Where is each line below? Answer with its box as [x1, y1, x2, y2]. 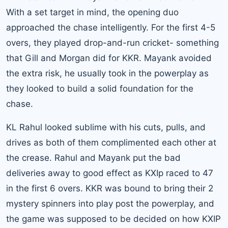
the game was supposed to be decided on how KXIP [6, 213, 221, 224]
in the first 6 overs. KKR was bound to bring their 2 [6, 183, 213, 193]
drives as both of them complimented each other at [6, 137, 216, 148]
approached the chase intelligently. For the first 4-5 [6, 22, 215, 33]
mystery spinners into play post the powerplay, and [6, 198, 214, 209]
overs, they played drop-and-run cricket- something [6, 37, 219, 48]
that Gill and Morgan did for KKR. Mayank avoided [6, 52, 212, 63]
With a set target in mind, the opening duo [6, 7, 179, 17]
